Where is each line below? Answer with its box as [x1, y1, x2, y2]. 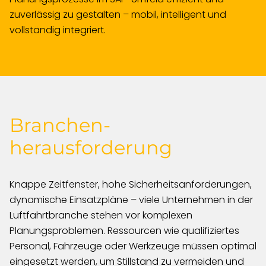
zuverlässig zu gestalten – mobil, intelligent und [9, 8, 226, 21]
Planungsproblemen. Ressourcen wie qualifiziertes [9, 224, 239, 237]
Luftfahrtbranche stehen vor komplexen [9, 208, 192, 222]
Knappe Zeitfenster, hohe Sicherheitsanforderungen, [9, 178, 252, 191]
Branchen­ [9, 113, 110, 137]
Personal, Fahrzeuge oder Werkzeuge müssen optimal [9, 239, 256, 253]
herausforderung [9, 136, 172, 159]
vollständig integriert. [9, 23, 106, 37]
